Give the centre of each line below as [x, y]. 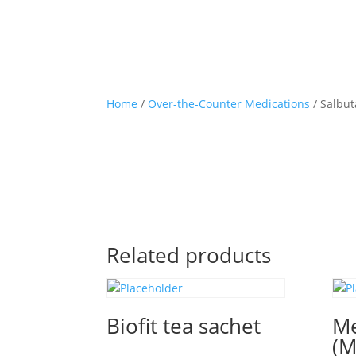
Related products [189, 255]
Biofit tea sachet [184, 326]
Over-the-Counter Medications [229, 104]
